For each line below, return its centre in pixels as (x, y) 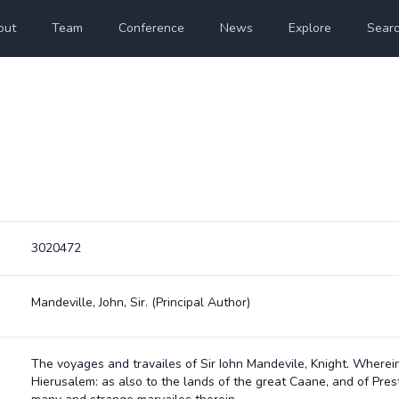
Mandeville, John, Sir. (91, 302)
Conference (152, 28)
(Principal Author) (200, 302)
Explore (310, 28)
